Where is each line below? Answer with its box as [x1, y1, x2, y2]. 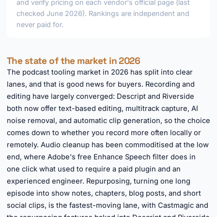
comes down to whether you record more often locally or [7, 128, 201, 137]
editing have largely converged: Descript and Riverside [7, 92, 194, 101]
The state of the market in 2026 [7, 55, 140, 67]
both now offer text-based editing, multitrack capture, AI [7, 104, 198, 113]
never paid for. [16, 20, 63, 29]
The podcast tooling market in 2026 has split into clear [7, 68, 193, 77]
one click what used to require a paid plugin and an [7, 165, 181, 173]
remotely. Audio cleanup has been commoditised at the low [7, 140, 209, 149]
